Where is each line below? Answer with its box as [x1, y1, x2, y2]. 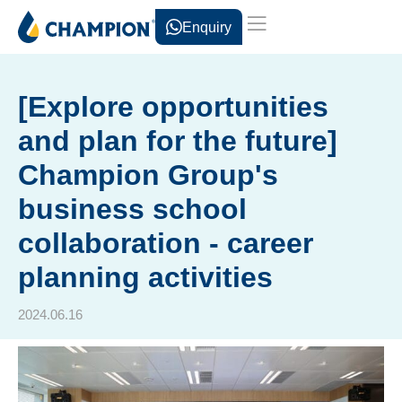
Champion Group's [18, 159, 278, 191]
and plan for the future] [18, 125, 337, 157]
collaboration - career [18, 227, 313, 259]
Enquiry [181, 19, 232, 35]
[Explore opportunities [18, 91, 328, 123]
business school [18, 193, 247, 225]
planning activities [18, 261, 273, 293]
